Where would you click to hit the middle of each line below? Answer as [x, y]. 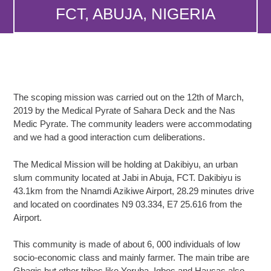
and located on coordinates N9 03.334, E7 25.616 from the [128, 204]
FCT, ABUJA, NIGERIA [135, 14]
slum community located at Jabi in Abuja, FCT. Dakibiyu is [128, 177]
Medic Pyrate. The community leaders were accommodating [133, 124]
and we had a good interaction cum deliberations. [109, 137]
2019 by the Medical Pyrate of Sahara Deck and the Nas [125, 110]
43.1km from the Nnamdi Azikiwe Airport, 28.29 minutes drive [134, 191]
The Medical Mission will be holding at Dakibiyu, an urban [126, 164]
